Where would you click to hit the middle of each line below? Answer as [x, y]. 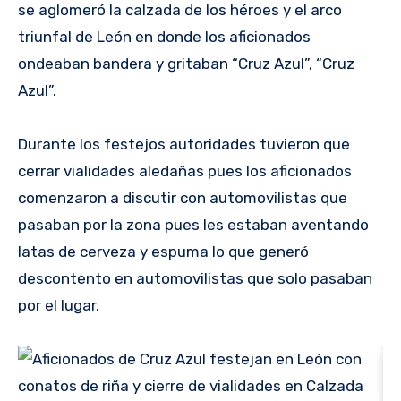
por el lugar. [59, 306]
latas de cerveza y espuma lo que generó [163, 252]
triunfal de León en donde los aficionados [164, 37]
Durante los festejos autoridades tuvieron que [184, 145]
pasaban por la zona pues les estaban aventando [193, 225]
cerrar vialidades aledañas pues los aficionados [185, 171]
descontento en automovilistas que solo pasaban [195, 279]
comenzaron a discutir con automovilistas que [183, 198]
